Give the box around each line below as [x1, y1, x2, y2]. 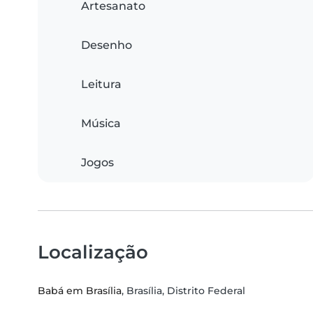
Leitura [81, 78, 122, 92]
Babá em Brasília [38, 284, 122, 298]
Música [81, 117, 121, 131]
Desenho [81, 38, 132, 52]
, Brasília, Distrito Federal [122, 284, 245, 298]
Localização [38, 241, 148, 263]
